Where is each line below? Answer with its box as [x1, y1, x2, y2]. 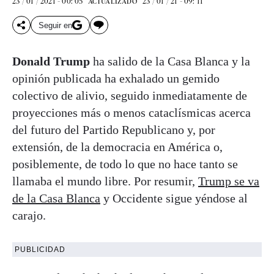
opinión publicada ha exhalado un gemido [12, 72, 220, 86]
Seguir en [39, 20, 72, 30]
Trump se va [198, 174, 259, 188]
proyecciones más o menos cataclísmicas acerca [12, 106, 251, 120]
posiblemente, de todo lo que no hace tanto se [12, 157, 238, 171]
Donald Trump [12, 54, 90, 68]
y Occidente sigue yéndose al [100, 191, 248, 206]
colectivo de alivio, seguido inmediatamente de [12, 89, 247, 103]
